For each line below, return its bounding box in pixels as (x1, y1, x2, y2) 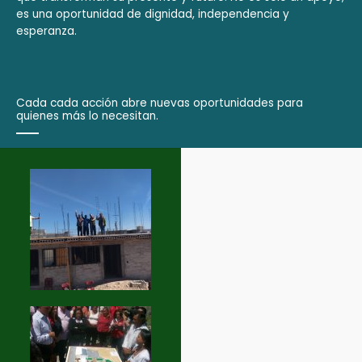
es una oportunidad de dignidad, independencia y (16, 6, 289, 22)
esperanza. (16, 23, 77, 39)
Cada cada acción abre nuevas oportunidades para (16, 95, 303, 111)
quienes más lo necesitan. (16, 107, 158, 124)
